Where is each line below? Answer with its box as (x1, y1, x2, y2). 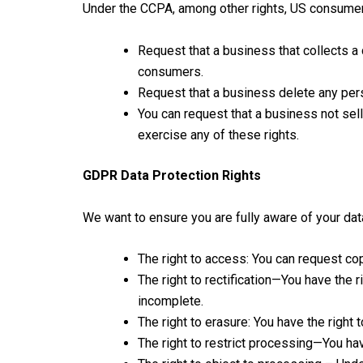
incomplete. (138, 293, 203, 310)
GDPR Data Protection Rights (83, 167, 261, 183)
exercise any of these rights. (138, 126, 299, 143)
